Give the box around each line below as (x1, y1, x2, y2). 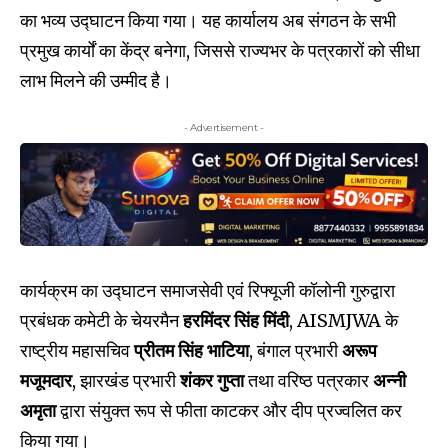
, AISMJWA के (289, 308, 398, 332)
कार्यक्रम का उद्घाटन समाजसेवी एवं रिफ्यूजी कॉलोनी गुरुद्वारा (20, 278, 395, 302)
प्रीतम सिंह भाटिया (134, 338, 249, 362)
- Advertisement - (184, 120, 264, 134)
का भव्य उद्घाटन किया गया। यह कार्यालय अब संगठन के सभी (20, 8, 396, 32)
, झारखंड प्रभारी (72, 368, 180, 392)
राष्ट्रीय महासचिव (20, 338, 134, 362)
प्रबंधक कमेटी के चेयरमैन (20, 308, 183, 332)
